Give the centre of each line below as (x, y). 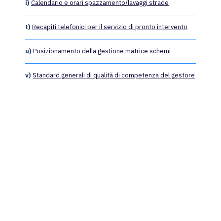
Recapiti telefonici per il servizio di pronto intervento (110, 27)
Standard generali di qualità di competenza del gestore (114, 75)
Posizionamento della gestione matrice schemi (102, 51)
